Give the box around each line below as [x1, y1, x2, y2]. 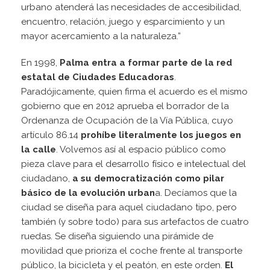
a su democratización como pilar [72, 173, 224, 184]
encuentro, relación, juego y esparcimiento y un [21, 16, 225, 28]
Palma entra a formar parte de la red [60, 57, 232, 69]
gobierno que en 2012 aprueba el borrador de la [21, 101, 229, 112]
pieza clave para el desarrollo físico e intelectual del [21, 159, 246, 170]
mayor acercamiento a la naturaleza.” [21, 31, 181, 42]
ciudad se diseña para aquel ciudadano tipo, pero [21, 202, 237, 213]
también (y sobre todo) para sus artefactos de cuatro [21, 216, 249, 228]
